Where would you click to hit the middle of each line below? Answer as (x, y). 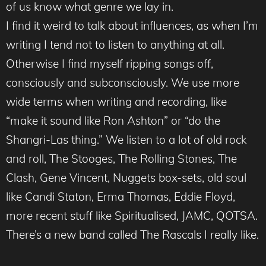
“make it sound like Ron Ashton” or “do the (113, 121)
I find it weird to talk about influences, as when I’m (132, 26)
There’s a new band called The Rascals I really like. (132, 235)
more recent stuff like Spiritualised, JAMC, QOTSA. (132, 216)
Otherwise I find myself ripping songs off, (110, 64)
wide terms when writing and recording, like (116, 102)
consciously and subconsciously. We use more (123, 83)
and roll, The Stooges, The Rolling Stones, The (121, 159)
